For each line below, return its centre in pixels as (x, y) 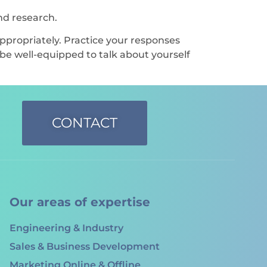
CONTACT (84, 122)
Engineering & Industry (66, 228)
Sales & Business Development (84, 246)
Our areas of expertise (80, 202)
